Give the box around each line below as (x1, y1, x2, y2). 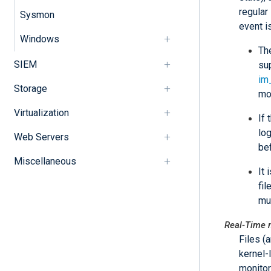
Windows (19, 33, 59, 45)
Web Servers (13, 131, 69, 143)
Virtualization (13, 106, 69, 119)
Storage (13, 82, 47, 94)
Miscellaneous (13, 155, 76, 167)
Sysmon (19, 8, 54, 21)
